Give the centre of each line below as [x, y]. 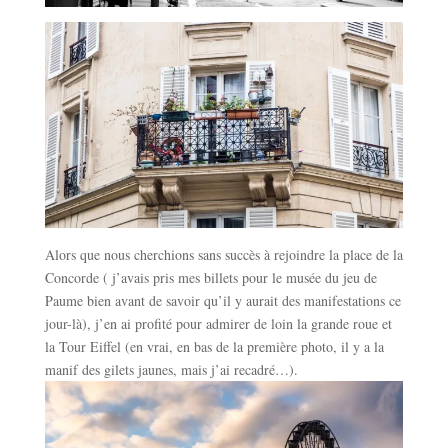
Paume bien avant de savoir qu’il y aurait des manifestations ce [222, 300]
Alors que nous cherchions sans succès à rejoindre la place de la [223, 254]
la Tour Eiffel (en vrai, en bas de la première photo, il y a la [214, 346]
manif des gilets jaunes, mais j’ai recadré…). [171, 369]
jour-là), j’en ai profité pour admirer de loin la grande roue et [218, 323]
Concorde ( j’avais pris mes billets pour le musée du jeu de [210, 277]
